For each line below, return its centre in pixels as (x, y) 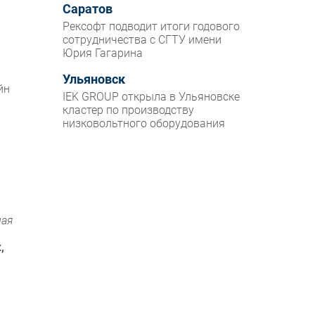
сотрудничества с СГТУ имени (142, 40)
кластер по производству (129, 110)
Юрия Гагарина (103, 53)
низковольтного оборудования (144, 124)
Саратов (88, 9)
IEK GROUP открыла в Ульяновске (152, 97)
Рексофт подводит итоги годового (152, 27)
